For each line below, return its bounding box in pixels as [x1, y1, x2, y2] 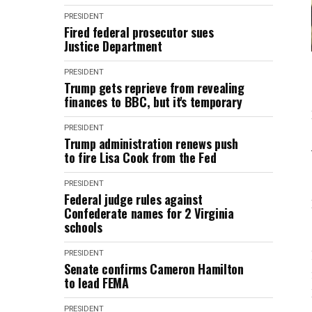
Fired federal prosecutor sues [64, 23, 214, 41]
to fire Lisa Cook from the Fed [64, 148, 217, 166]
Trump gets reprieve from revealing [64, 79, 244, 97]
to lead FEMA [64, 274, 129, 292]
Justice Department [64, 37, 162, 55]
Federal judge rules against [64, 190, 203, 208]
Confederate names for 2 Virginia [64, 204, 234, 222]
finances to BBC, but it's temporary [64, 93, 242, 111]
